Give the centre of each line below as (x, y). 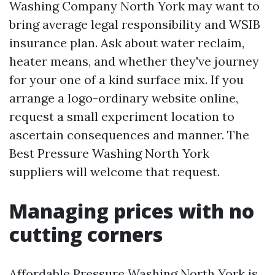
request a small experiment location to (122, 116)
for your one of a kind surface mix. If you (126, 79)
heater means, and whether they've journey (134, 61)
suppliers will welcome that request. (114, 172)
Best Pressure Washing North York (109, 153)
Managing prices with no (132, 211)
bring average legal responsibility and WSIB (135, 24)
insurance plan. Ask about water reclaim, (127, 43)
